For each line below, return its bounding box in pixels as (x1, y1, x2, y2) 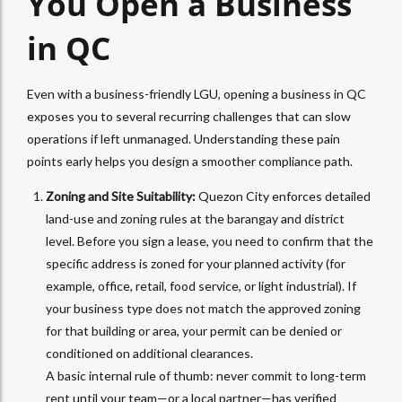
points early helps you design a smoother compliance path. (27, 153, 353, 170)
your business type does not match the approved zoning (46, 301, 361, 317)
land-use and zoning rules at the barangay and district (46, 211, 345, 227)
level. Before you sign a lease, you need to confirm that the (46, 233, 373, 249)
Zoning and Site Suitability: (46, 188, 196, 205)
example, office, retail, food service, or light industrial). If (46, 278, 356, 294)
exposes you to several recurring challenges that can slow (27, 109, 351, 125)
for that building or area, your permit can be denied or (46, 323, 342, 339)
